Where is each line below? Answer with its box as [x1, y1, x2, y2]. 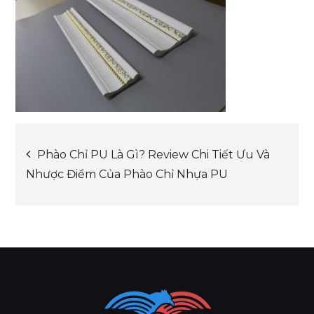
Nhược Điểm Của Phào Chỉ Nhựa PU [26, 168, 228, 181]
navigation [26, 184, 165, 219]
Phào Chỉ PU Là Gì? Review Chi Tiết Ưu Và [37, 148, 271, 161]
